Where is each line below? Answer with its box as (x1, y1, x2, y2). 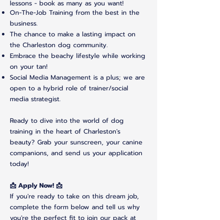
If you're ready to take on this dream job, (10, 191, 139, 201)
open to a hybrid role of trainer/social (10, 83, 128, 93)
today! (10, 159, 29, 168)
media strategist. (10, 94, 60, 104)
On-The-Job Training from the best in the (10, 7, 139, 17)
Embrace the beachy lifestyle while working (10, 51, 145, 60)
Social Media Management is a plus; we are (10, 72, 145, 82)
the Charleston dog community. (10, 40, 108, 50)
